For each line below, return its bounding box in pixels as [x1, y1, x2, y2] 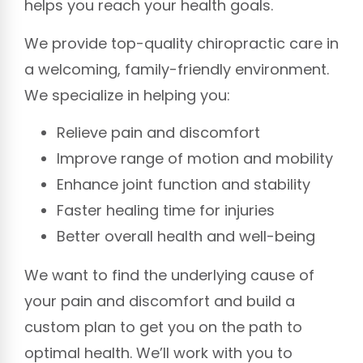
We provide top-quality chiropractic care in [24, 32, 339, 53]
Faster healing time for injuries [57, 200, 275, 221]
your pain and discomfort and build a [24, 291, 295, 312]
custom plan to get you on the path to [24, 317, 302, 338]
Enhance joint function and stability [57, 174, 310, 195]
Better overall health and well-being [57, 226, 315, 247]
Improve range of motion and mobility [57, 148, 333, 169]
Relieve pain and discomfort [57, 122, 260, 143]
